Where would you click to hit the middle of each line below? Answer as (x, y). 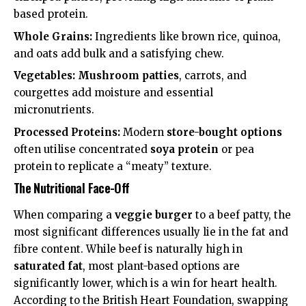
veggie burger (154, 214)
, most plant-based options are (161, 266)
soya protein (184, 149)
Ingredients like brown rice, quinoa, (186, 36)
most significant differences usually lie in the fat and (151, 232)
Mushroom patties (128, 75)
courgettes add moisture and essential (113, 93)
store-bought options (224, 132)
